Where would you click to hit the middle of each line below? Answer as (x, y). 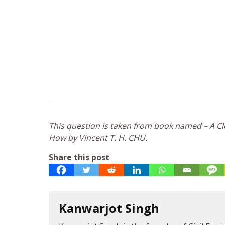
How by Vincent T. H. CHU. (98, 138)
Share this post (79, 157)
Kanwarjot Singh (109, 208)
